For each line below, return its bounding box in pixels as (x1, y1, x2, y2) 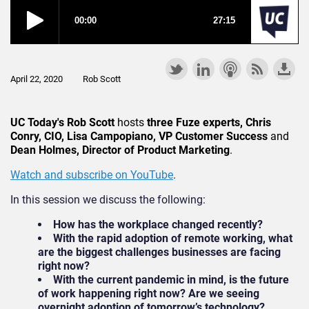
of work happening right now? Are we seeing (38, 286, 259, 300)
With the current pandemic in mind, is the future (53, 272, 289, 286)
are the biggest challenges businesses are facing (38, 245, 281, 259)
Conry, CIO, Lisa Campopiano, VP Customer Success (10, 129, 270, 143)
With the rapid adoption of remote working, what (53, 231, 292, 245)
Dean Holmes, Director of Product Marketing (10, 143, 230, 157)
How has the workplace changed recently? (53, 217, 263, 231)
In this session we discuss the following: (10, 192, 206, 206)
